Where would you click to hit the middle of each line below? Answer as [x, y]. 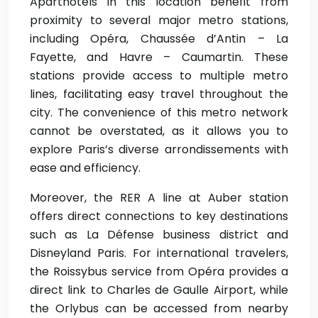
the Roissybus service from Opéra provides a [159, 272]
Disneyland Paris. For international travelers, [159, 253]
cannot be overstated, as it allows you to [159, 131]
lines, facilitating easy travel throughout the [159, 94]
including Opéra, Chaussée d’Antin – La [159, 39]
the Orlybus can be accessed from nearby [159, 308]
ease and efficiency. [85, 168]
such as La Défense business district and [159, 235]
